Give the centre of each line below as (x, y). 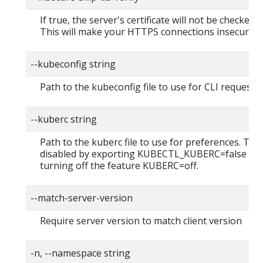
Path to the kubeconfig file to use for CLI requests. (151, 87)
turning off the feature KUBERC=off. (119, 165)
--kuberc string (64, 119)
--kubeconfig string (73, 64)
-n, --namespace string (80, 253)
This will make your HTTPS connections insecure (147, 31)
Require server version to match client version (141, 220)
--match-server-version (82, 198)
